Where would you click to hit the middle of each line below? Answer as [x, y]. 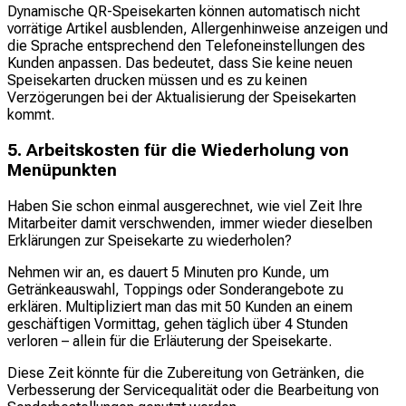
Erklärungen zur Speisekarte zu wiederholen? [150, 240]
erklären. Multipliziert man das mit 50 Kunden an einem [180, 306]
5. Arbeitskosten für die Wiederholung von [178, 151]
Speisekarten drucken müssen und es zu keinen [157, 81]
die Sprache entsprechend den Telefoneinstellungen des [186, 46]
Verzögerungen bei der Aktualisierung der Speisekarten [182, 98]
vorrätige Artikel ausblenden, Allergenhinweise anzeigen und [198, 29]
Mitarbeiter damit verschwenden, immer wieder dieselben [190, 223]
